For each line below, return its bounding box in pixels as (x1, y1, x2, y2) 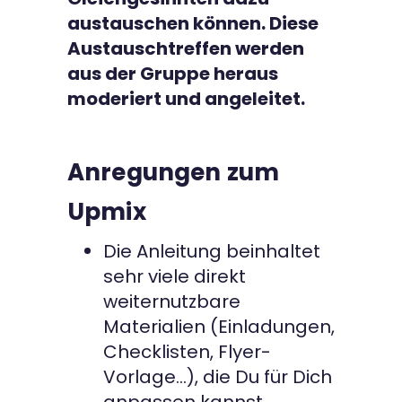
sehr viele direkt (103, 264, 246, 290)
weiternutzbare (103, 289, 240, 315)
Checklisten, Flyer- (103, 339, 271, 365)
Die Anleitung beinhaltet (103, 239, 320, 265)
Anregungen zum (67, 156, 280, 189)
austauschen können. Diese (67, 11, 319, 37)
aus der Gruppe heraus (67, 61, 278, 87)
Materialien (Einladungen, (103, 314, 335, 340)
